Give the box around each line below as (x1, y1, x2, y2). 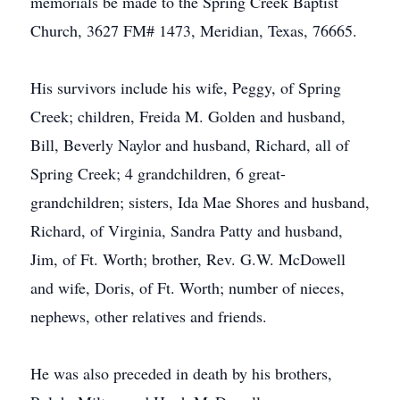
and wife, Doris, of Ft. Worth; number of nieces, (30, 277, 345, 298)
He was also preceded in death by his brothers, (30, 362, 332, 384)
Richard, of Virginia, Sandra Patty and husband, (30, 220, 343, 241)
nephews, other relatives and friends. (30, 305, 267, 327)
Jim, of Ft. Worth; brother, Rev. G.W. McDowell (30, 248, 346, 270)
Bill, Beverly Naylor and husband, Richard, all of (30, 134, 349, 155)
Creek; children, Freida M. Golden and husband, (30, 105, 346, 127)
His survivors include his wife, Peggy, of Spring (30, 77, 341, 98)
